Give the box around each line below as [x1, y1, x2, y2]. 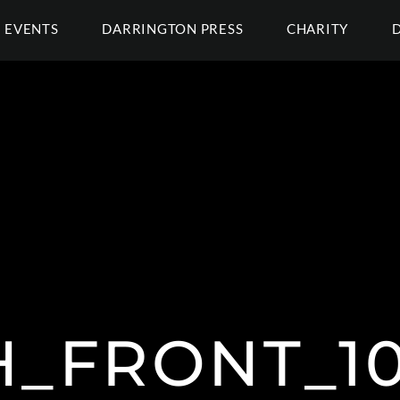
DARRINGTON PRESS [102, 21, 244, 37]
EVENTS [4, 21, 59, 37]
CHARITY [286, 21, 349, 37]
